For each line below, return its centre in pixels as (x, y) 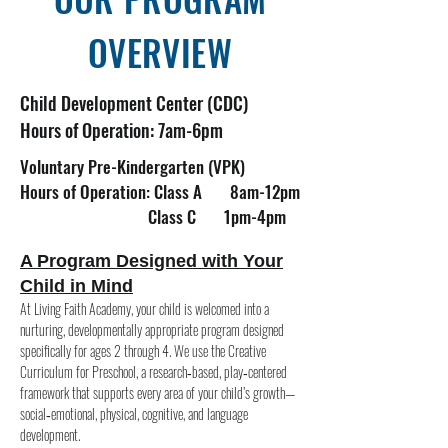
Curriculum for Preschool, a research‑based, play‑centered (153, 371)
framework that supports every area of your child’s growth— (157, 392)
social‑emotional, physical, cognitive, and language (134, 413)
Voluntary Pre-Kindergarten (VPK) (132, 166)
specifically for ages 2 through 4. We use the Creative (143, 350)
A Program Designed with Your (151, 261)
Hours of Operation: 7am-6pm (121, 130)
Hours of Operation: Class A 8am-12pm (160, 191)
